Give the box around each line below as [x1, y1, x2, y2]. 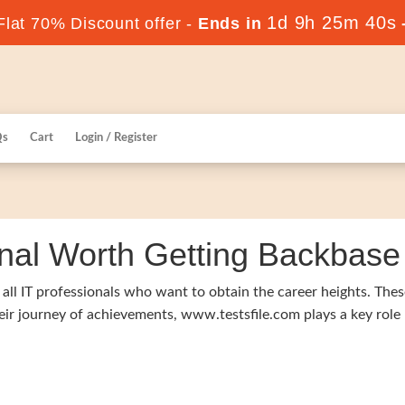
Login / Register [75, 132, 157, 144]
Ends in [193, 14, 268, 33]
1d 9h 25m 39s [267, 13, 397, 33]
